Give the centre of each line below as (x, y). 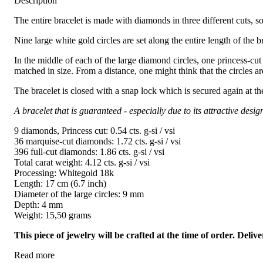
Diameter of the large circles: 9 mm (79, 194)
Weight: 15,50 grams (53, 215)
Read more (34, 255)
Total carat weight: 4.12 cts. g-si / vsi (82, 163)
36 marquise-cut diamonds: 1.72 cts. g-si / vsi (97, 141)
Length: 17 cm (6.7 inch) (60, 184)
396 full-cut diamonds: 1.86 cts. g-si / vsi (89, 152)
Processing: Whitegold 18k (64, 173)
